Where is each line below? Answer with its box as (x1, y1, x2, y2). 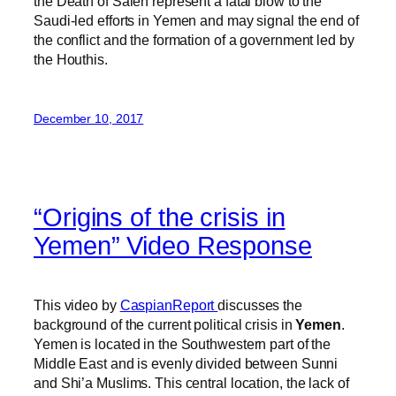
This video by (34, 296, 120, 313)
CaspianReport (119, 296, 218, 313)
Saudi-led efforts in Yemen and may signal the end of (34, 12, 359, 29)
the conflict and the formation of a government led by (34, 32, 354, 49)
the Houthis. (34, 51, 108, 68)
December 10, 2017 (34, 110, 144, 126)
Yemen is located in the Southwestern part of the (34, 335, 331, 352)
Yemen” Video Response (34, 231, 312, 260)
